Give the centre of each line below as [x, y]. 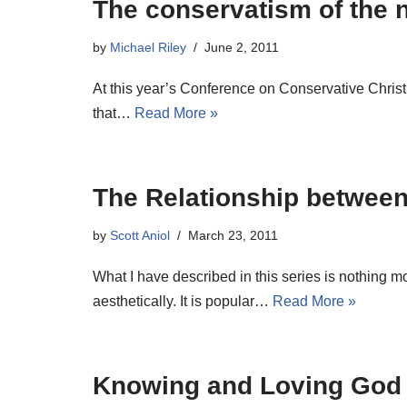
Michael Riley [148, 47]
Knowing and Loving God [247, 386]
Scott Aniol [140, 235]
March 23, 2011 [233, 235]
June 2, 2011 [242, 47]
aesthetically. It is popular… [183, 301]
